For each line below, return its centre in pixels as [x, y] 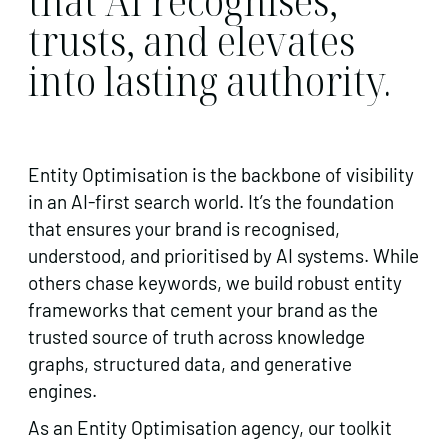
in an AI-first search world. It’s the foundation [211, 202]
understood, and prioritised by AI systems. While [223, 256]
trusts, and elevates [191, 41]
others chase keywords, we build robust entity [215, 283]
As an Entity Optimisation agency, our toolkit [210, 428]
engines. [62, 391]
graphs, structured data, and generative [190, 364]
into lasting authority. [210, 81]
